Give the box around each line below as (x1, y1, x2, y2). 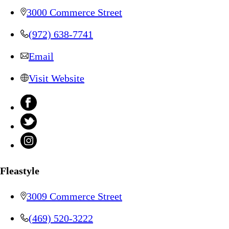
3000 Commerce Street (27, 7, 122, 18)
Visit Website (29, 73, 84, 84)
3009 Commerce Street (27, 190, 122, 202)
